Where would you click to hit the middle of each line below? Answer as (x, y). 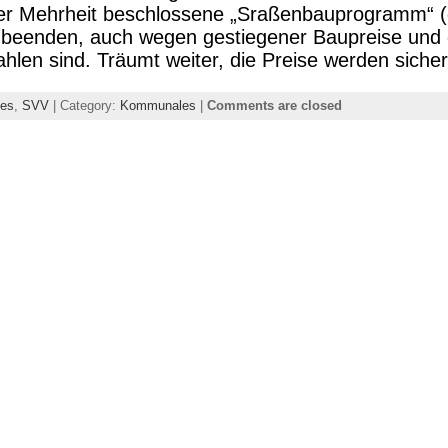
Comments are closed (274, 105)
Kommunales (157, 105)
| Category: (84, 105)
